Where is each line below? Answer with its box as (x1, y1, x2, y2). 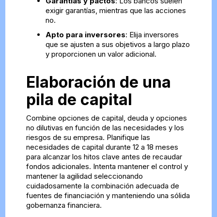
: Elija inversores (125, 30, 179, 40)
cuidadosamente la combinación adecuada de (26, 181, 179, 191)
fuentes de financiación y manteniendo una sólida (26, 191, 190, 201)
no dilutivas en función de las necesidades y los (26, 123, 184, 133)
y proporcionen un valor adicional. (45, 49, 156, 59)
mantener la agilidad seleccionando (26, 171, 143, 181)
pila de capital (26, 90, 132, 109)
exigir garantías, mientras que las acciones (45, 6, 186, 15)
